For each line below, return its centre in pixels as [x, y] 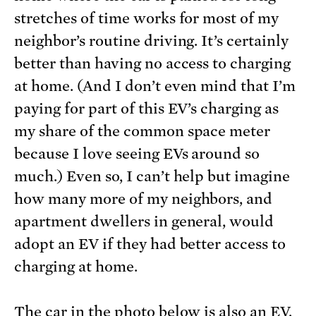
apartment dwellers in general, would [144, 222]
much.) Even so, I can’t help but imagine [152, 177]
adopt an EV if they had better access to [150, 244]
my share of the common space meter [142, 132]
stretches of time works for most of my [147, 19]
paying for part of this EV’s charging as [147, 109]
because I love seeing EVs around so [137, 154]
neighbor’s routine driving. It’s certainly [152, 41]
